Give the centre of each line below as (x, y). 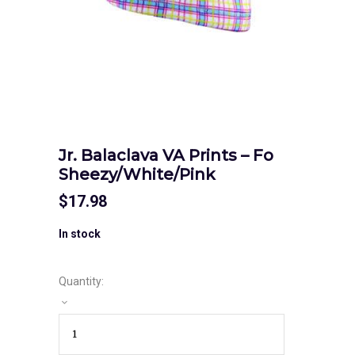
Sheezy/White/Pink (137, 174)
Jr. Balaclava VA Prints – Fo (166, 155)
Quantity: (81, 281)
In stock (80, 233)
